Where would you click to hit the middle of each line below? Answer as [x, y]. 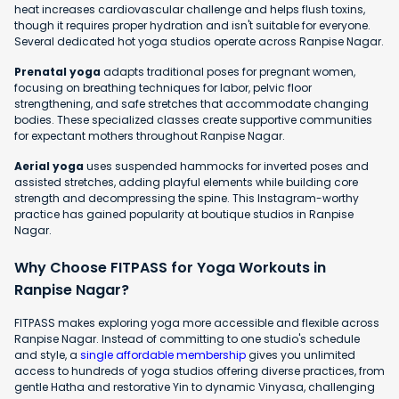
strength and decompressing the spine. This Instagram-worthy [187, 198]
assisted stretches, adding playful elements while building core [186, 182]
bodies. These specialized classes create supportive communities [193, 119]
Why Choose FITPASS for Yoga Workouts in [170, 267]
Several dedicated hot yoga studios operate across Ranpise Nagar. [199, 41]
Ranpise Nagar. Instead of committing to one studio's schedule [187, 338]
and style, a [47, 354]
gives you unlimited [301, 354]
